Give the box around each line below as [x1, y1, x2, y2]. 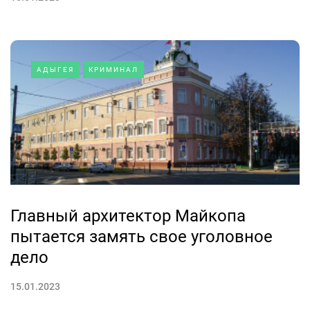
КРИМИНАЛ [89, 66, 138, 73]
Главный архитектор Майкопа [10, 206, 246, 226]
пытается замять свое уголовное [10, 227, 273, 246]
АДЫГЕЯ [37, 66, 74, 73]
